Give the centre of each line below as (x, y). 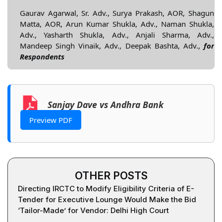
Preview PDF (51, 120)
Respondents (42, 56)
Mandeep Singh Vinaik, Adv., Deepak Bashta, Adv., (112, 45)
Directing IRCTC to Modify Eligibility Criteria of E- (106, 189)
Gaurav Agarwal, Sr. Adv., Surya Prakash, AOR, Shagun (117, 13)
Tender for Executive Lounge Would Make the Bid (107, 200)
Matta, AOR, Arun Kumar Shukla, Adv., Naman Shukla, (117, 24)
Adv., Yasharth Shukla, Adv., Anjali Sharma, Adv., (117, 34)
